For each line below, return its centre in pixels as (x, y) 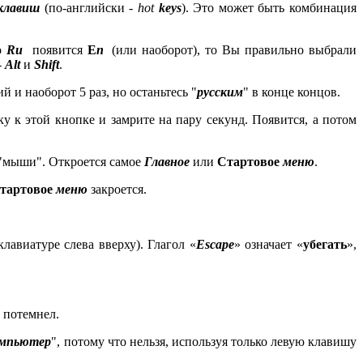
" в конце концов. (292, 92)
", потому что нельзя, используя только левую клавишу (204, 342)
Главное (167, 162)
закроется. (117, 190)
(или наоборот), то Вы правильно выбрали (234, 50)
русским (220, 92)
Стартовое (249, 162)
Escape (215, 245)
